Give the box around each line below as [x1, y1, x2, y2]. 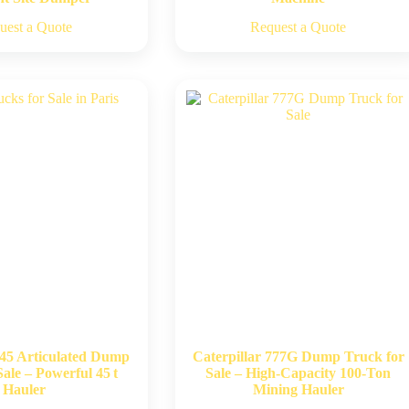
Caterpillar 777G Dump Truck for [192, 349, 404, 365]
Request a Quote [250, 19, 347, 36]
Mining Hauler [252, 382, 344, 398]
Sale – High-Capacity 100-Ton [205, 365, 392, 382]
